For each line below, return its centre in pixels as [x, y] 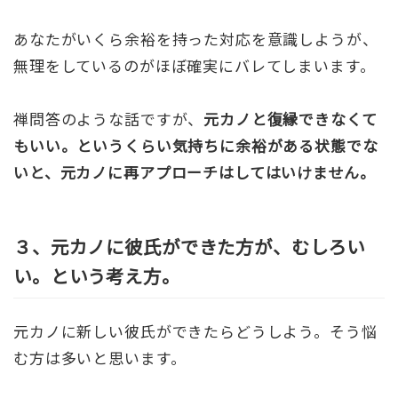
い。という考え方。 [97, 276]
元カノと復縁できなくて [291, 118]
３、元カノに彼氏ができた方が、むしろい [190, 247]
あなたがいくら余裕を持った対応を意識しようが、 [196, 38]
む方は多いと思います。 [100, 358]
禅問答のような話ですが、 [109, 118]
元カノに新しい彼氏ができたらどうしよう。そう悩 [195, 331]
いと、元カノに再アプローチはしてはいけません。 [195, 171]
